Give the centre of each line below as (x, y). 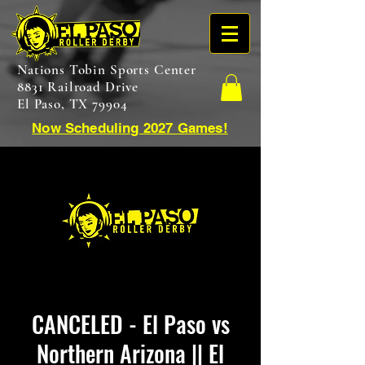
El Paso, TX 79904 (73, 104)
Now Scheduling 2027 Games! (130, 128)
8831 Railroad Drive (78, 87)
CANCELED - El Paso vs (130, 324)
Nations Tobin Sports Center (107, 70)
